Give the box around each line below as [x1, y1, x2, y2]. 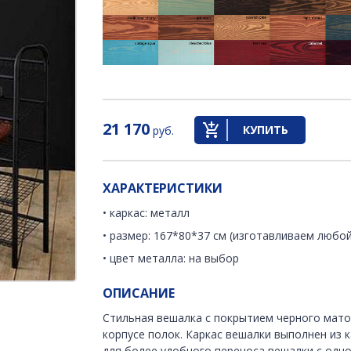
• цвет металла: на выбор [103, 251, 240, 266]
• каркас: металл [103, 205, 190, 221]
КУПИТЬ [243, 121, 289, 137]
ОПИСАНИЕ [103, 284, 175, 302]
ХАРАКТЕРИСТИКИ [103, 179, 223, 197]
